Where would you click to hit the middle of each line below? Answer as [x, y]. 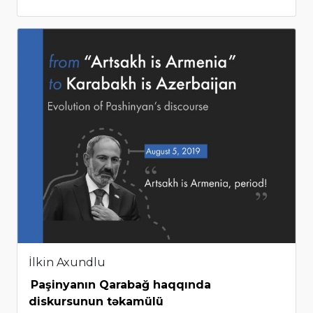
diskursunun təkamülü [96, 302]
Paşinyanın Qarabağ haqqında [121, 285]
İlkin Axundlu [67, 263]
